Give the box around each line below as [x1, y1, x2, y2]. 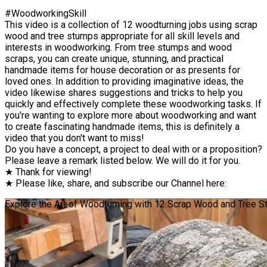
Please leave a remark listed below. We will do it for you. [5, 154, 240, 166]
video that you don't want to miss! [5, 132, 144, 144]
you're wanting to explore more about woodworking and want [5, 109, 256, 121]
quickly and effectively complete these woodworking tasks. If [5, 98, 262, 110]
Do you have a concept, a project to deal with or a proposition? [5, 143, 262, 155]
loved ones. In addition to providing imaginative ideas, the [5, 75, 244, 87]
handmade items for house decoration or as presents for [5, 64, 240, 76]
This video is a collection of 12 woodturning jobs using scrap [5, 18, 257, 30]
